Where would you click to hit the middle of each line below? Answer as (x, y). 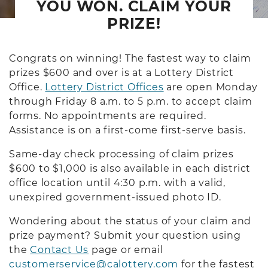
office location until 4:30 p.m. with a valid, (117, 182)
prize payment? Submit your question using (125, 235)
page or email (126, 249)
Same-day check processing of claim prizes (121, 154)
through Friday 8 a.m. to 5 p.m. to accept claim (131, 101)
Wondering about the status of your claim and (130, 221)
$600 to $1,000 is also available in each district (130, 168)
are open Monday (211, 87)
